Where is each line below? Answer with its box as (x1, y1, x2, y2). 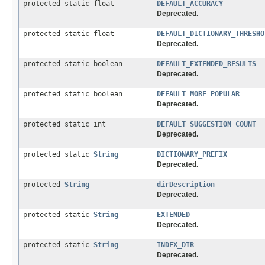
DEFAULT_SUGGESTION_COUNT (157, 120, 256, 129)
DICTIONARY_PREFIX (157, 150, 227, 159)
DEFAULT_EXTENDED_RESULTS (157, 60, 256, 69)
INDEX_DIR (157, 241, 194, 250)
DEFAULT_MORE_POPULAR (157, 90, 240, 99)
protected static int (23, 120, 106, 129)
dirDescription (157, 180, 215, 189)
